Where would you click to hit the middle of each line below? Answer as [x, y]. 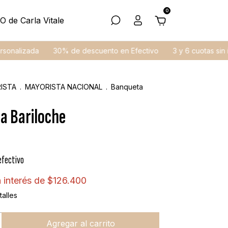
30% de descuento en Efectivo [81, 51]
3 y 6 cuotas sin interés [187, 51]
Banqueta [127, 87]
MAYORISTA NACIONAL [64, 87]
